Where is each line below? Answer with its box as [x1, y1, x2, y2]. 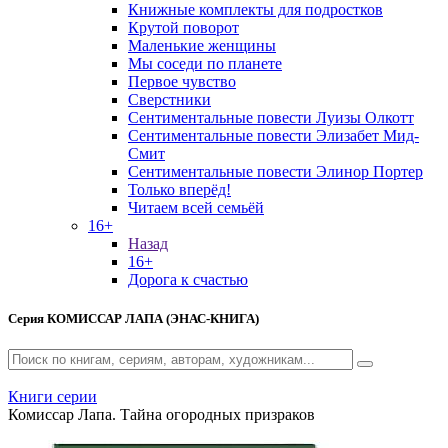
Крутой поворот [128, 19, 239, 36]
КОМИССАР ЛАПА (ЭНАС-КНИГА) [47, 311, 259, 327]
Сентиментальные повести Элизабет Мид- [128, 127, 419, 144]
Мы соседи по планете [128, 55, 282, 72]
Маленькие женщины [128, 37, 276, 54]
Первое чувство [128, 73, 236, 90]
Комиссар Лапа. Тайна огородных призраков [8, 406, 315, 424]
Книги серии [8, 388, 97, 406]
